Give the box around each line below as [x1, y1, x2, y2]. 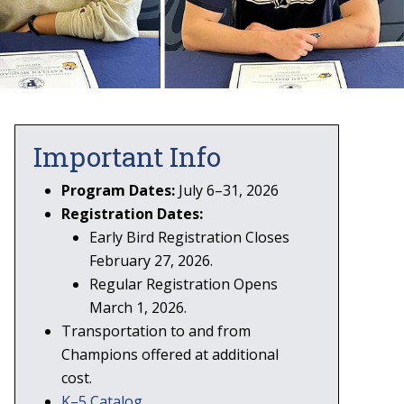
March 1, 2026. [89, 298, 187, 318]
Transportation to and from [61, 321, 251, 342]
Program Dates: [61, 180, 175, 201]
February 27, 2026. [89, 251, 213, 271]
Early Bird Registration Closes [89, 227, 289, 248]
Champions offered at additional [61, 344, 279, 365]
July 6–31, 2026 [175, 180, 279, 201]
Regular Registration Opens [89, 274, 278, 295]
